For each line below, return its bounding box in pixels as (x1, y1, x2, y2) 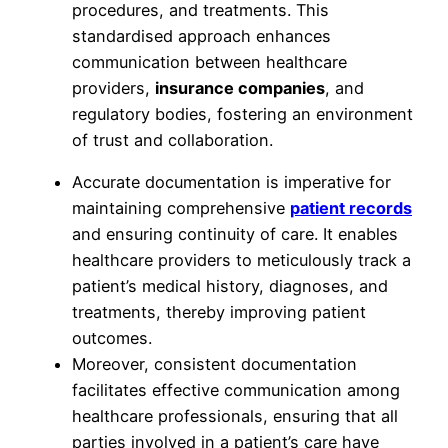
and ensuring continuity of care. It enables (72, 223, 398, 244)
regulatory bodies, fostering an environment (72, 103, 413, 124)
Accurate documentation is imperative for (72, 171, 391, 192)
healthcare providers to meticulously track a (72, 249, 411, 270)
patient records (290, 197, 412, 218)
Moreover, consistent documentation (72, 353, 357, 374)
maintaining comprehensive (72, 197, 290, 218)
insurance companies (155, 77, 325, 98)
